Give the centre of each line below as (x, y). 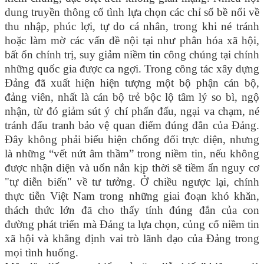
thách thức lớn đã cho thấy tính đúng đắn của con (132, 210)
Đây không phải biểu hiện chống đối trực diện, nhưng (132, 140)
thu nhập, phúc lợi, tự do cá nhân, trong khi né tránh (132, 27)
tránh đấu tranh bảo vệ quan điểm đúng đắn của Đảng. (132, 126)
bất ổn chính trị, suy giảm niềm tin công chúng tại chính (132, 55)
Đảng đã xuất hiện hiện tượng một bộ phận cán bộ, (132, 83)
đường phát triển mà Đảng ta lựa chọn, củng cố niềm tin (132, 225)
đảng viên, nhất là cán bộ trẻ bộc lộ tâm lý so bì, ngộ (132, 97)
